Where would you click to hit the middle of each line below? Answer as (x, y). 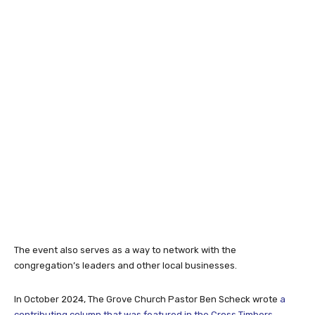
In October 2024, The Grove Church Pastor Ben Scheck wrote (147, 300)
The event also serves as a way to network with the (125, 250)
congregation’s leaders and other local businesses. (126, 266)
